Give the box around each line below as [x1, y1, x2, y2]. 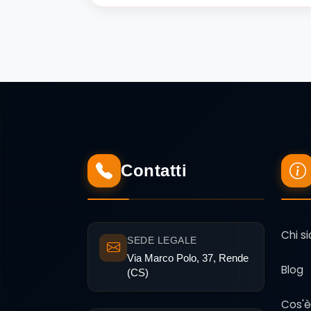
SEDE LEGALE [127, 235, 197, 246]
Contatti [121, 161, 187, 180]
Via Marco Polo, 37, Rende [127, 252, 249, 264]
